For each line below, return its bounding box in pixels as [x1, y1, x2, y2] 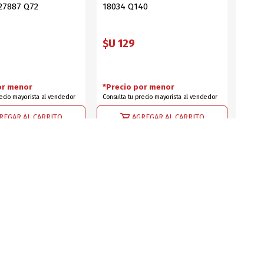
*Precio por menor [102, 82, 174, 93]
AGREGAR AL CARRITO [131, 112, 204, 121]
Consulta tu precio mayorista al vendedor [102, 93, 217, 101]
